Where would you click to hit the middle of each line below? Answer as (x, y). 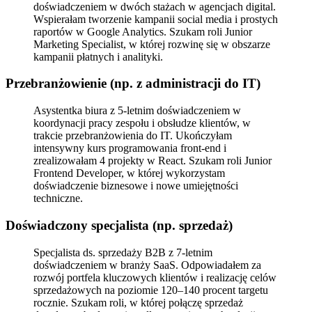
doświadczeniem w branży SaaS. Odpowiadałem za (147, 265)
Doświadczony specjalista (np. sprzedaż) (119, 225)
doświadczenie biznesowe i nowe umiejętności (136, 186)
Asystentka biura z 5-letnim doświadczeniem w (137, 111)
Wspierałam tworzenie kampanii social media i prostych (156, 19)
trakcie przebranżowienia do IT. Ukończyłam (133, 136)
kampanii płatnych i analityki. (98, 56)
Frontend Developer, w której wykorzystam (129, 173)
